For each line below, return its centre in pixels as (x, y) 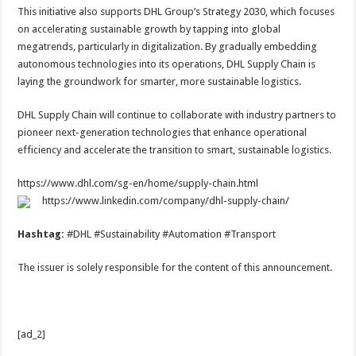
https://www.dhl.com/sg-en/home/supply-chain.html (138, 183)
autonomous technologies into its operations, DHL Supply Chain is (167, 64)
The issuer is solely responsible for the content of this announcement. (175, 267)
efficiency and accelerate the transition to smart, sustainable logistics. (175, 150)
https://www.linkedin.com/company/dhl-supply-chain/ (166, 201)
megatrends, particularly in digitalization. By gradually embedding (168, 46)
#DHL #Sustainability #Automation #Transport (172, 234)
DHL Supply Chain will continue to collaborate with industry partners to (177, 115)
